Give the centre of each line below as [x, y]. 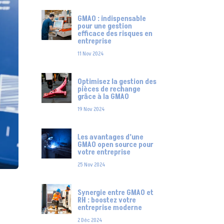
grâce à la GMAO [103, 97]
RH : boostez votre [106, 200]
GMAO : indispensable [111, 19]
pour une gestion [104, 26]
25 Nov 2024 [91, 165]
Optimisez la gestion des [117, 82]
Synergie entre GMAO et [115, 193]
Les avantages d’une [110, 137]
